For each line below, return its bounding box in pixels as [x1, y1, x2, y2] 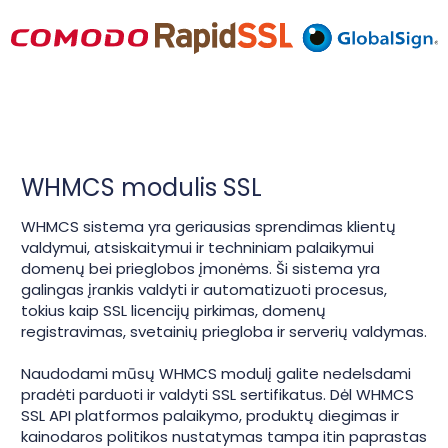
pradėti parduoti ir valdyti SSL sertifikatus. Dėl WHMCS [21, 384, 414, 406]
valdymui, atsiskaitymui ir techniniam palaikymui [21, 237, 374, 259]
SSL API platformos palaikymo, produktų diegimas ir [21, 405, 399, 427]
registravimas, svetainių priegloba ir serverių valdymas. [21, 321, 427, 343]
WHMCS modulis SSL [21, 171, 262, 205]
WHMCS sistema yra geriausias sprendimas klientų [21, 216, 396, 238]
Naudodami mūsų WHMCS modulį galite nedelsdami [21, 363, 411, 385]
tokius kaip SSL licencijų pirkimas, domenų [21, 300, 326, 322]
